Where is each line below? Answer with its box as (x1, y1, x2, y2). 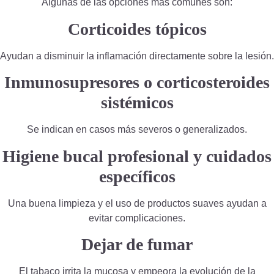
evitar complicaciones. (89, 212, 185, 223)
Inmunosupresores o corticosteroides (4, 73, 270, 92)
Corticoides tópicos (67, 19, 207, 39)
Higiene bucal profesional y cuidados (2, 146, 272, 166)
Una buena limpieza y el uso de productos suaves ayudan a (7, 198, 267, 209)
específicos (98, 166, 176, 186)
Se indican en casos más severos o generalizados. (27, 124, 247, 135)
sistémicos (100, 93, 174, 113)
